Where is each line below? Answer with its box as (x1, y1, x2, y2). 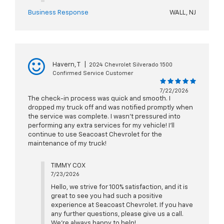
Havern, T (52, 61, 80, 68)
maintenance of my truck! (28, 140, 106, 147)
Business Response (28, 9, 88, 16)
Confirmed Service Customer (52, 70, 133, 76)
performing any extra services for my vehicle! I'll (28, 122, 174, 129)
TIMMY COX (50, 162, 85, 169)
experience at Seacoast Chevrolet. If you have (50, 202, 193, 209)
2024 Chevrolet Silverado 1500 (89, 62, 172, 68)
